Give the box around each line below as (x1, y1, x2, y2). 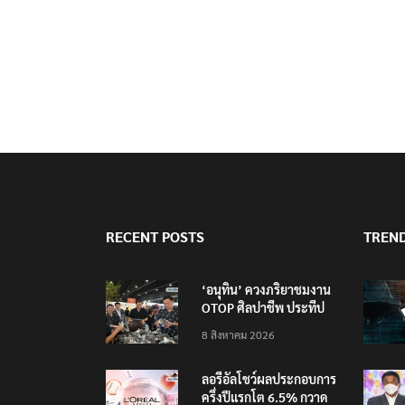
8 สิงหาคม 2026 (202, 327, 275, 343)
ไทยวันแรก (202, 317, 258, 334)
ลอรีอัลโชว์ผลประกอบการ (202, 371, 336, 388)
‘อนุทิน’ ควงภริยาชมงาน (202, 281, 331, 298)
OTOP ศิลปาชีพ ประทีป (202, 299, 325, 316)
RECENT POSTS (106, 227, 204, 247)
